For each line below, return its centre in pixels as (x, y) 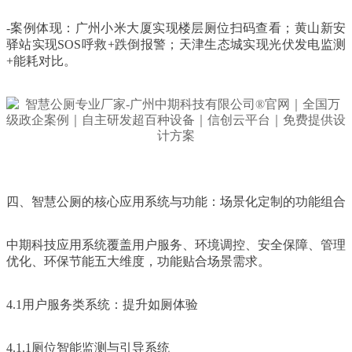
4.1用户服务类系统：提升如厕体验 (102, 304)
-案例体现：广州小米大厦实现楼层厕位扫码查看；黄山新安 (176, 27)
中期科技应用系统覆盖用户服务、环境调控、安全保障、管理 (176, 244)
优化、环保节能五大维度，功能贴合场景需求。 (138, 261)
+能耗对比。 (41, 60)
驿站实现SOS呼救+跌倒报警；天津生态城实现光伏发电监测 (176, 44)
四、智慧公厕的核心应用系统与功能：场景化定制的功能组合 (176, 201)
